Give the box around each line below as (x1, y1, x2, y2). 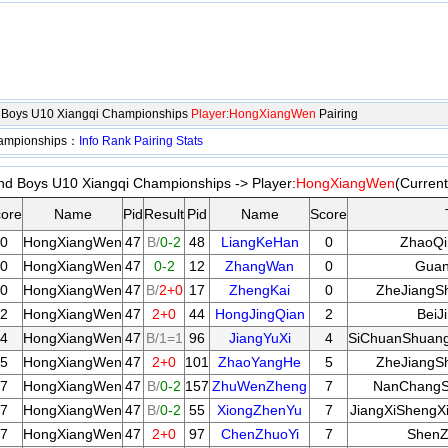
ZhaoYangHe (218, 354, 301, 370)
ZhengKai (229, 282, 290, 298)
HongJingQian (214, 306, 305, 322)
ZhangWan (225, 258, 294, 274)
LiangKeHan (220, 234, 299, 250)
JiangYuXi (228, 330, 291, 346)
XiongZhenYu (217, 402, 302, 418)
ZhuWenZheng (212, 378, 307, 394)
